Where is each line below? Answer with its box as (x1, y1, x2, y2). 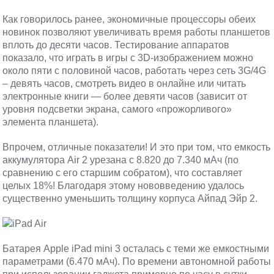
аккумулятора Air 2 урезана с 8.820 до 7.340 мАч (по (2, 155, 239, 165)
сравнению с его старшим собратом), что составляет (2, 168, 243, 178)
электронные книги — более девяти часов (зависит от (2, 91, 248, 102)
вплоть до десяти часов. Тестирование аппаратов (2, 40, 230, 50)
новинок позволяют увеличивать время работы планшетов (2, 27, 271, 37)
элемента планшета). (2, 117, 99, 127)
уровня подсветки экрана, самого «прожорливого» (2, 104, 232, 114)
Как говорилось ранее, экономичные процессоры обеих (2, 14, 256, 24)
